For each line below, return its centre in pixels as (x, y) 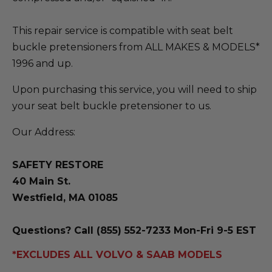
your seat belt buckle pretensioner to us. (113, 106)
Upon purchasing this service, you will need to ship (134, 90)
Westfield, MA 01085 (65, 198)
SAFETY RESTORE (58, 165)
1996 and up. (42, 63)
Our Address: (44, 132)
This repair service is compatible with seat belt (123, 31)
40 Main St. (41, 181)
